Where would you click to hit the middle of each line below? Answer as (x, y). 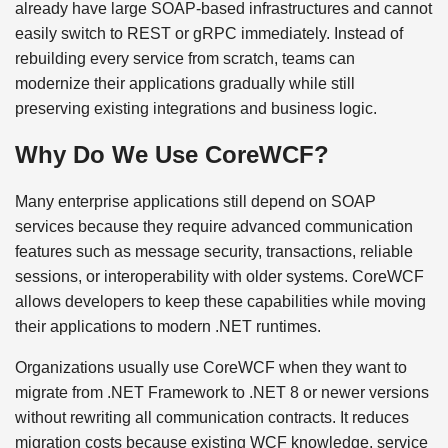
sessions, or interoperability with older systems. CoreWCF (219, 276)
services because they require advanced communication (214, 226)
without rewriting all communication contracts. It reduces (212, 417)
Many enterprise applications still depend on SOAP (195, 201)
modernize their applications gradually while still (185, 83)
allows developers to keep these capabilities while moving (220, 301)
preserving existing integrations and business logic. (196, 108)
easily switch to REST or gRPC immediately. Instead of (209, 33)
